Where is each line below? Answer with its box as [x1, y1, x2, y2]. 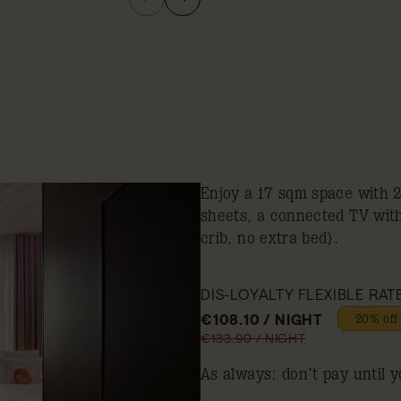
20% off [355, 311, 398, 327]
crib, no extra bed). [200, 229, 339, 248]
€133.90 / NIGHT [200, 330, 306, 346]
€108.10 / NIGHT [200, 310, 323, 328]
